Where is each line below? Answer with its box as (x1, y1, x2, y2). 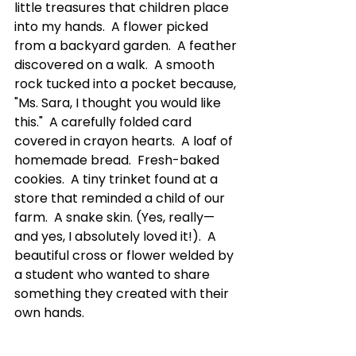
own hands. (14, 304, 84, 322)
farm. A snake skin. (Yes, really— (14, 208, 215, 226)
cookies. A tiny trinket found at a (14, 170, 221, 188)
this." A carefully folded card (14, 113, 195, 131)
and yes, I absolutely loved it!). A (14, 227, 219, 246)
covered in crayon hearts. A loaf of (14, 132, 236, 150)
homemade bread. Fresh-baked (14, 151, 222, 169)
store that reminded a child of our (14, 189, 228, 207)
